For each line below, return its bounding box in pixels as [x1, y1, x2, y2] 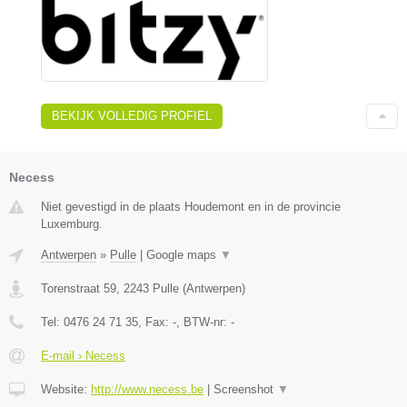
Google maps [146, 248, 220, 263]
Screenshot [213, 382, 277, 397]
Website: [41, 382, 91, 397]
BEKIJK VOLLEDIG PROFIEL [52, 109, 212, 124]
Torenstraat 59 [41, 282, 116, 296]
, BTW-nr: [176, 315, 231, 330]
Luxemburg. [41, 217, 103, 232]
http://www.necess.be [91, 382, 203, 397]
